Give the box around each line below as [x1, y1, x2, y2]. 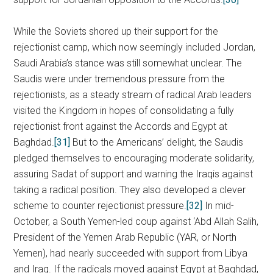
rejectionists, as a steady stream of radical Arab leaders [13, 89, 252, 101]
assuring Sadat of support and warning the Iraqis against [13, 168, 253, 180]
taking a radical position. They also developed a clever [13, 184, 246, 196]
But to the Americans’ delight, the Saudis [70, 136, 244, 148]
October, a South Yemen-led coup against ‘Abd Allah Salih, [13, 216, 259, 227]
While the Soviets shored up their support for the [13, 26, 219, 37]
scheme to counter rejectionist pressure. [13, 200, 187, 211]
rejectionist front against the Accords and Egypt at [13, 121, 228, 132]
